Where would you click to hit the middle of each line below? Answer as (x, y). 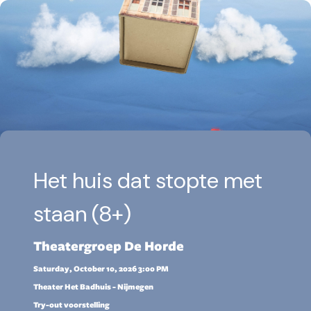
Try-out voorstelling (72, 305)
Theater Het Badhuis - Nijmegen (93, 287)
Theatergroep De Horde (109, 246)
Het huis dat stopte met (148, 180)
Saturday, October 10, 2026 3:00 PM (101, 269)
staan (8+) (82, 214)
